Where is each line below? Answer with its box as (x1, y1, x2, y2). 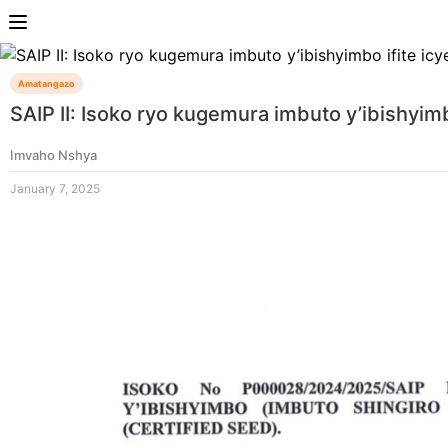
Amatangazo (18, 78, 75, 90)
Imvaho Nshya (10, 147, 97, 164)
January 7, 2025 (10, 181, 100, 197)
